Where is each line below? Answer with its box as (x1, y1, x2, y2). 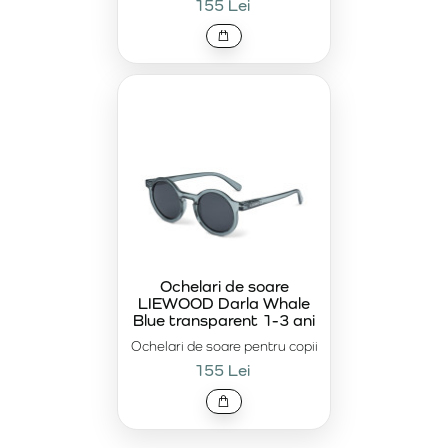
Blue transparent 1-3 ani (133, 311, 315, 331)
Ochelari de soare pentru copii (130, 338, 318, 355)
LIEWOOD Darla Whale (138, 294, 310, 314)
